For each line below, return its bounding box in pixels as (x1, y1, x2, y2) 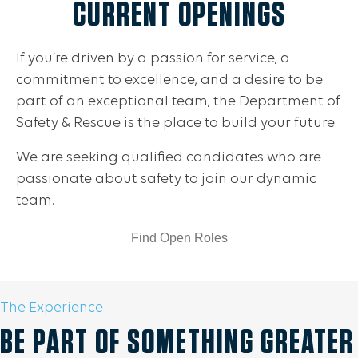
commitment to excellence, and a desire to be (16, 72, 323, 88)
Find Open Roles (130, 230, 228, 245)
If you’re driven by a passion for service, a (16, 50, 290, 66)
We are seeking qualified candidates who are (16, 149, 321, 165)
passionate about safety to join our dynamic (16, 171, 316, 187)
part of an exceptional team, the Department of (16, 93, 340, 109)
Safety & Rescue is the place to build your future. (16, 115, 337, 131)
